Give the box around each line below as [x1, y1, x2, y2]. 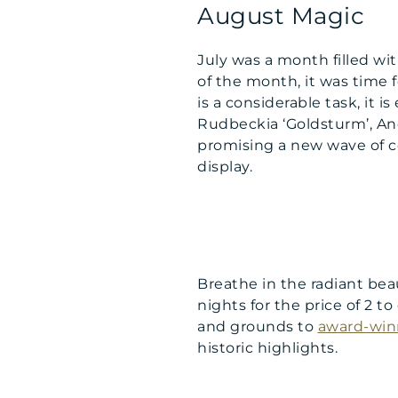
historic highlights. [197, 339, 338, 357]
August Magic [197, 2, 364, 31]
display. [197, 158, 252, 176]
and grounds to [197, 318, 318, 336]
